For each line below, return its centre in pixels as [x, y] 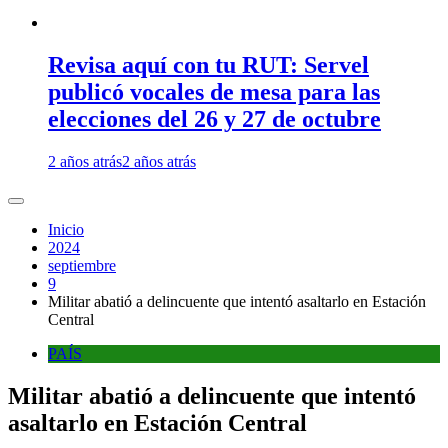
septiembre [82, 265]
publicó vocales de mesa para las [214, 91]
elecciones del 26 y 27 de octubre [214, 118]
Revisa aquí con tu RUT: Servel [208, 64]
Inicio [66, 229]
